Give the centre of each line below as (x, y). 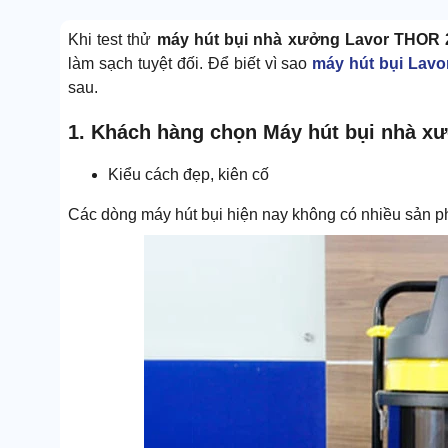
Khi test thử (112, 40)
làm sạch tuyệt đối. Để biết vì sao (190, 64)
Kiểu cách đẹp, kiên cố (188, 174)
